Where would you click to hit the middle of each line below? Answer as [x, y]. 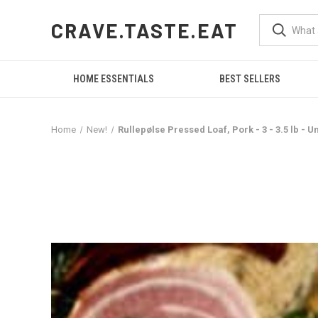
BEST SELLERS [250, 79]
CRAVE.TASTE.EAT [145, 30]
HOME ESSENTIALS [114, 79]
